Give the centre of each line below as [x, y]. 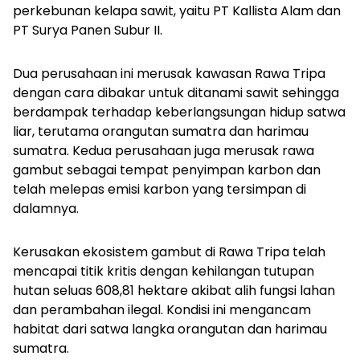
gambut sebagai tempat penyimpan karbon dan [167, 170]
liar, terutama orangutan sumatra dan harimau [161, 132]
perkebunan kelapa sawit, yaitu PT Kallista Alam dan [177, 11]
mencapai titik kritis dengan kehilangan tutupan [164, 272]
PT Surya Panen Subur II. [88, 31]
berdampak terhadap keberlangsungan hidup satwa [179, 112]
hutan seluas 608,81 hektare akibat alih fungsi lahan [174, 291]
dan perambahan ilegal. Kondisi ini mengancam [162, 310]
